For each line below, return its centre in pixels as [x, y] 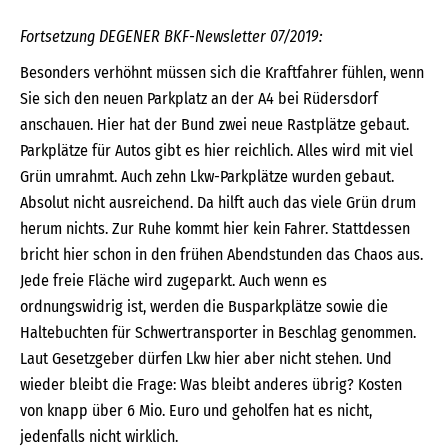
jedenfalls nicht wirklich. [99, 436]
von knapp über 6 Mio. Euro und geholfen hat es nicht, [196, 410]
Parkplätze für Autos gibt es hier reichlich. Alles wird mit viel [216, 150]
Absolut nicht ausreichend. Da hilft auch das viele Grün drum [218, 202]
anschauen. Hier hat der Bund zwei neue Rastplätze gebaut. [214, 124]
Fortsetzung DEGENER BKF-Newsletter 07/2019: [171, 36]
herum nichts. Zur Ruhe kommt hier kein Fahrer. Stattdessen [215, 228]
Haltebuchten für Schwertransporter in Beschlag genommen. [218, 332]
